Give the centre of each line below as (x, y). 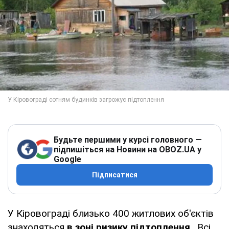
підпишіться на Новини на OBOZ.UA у (128, 149)
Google (67, 159)
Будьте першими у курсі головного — (128, 140)
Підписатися (114, 175)
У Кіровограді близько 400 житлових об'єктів (111, 213)
